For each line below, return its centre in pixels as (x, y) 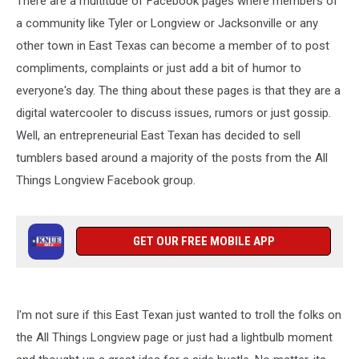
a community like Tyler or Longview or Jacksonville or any (167, 23)
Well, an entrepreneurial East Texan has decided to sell (158, 135)
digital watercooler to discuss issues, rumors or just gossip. (173, 113)
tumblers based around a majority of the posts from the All (172, 158)
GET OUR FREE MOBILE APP (204, 241)
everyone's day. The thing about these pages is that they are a (178, 91)
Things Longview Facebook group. (106, 180)
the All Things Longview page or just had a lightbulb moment (174, 337)
